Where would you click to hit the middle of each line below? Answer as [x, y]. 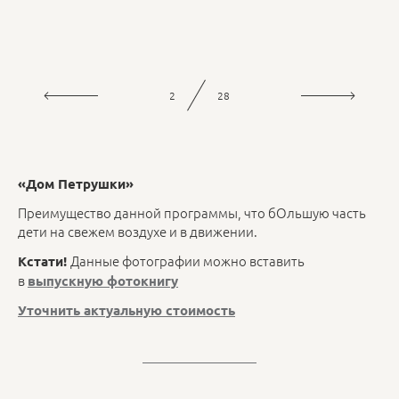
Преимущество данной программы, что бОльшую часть [192, 213]
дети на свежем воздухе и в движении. [138, 232]
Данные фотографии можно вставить [187, 260]
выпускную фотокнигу [103, 280]
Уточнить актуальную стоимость [126, 309]
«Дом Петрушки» [76, 183]
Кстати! [44, 261]
